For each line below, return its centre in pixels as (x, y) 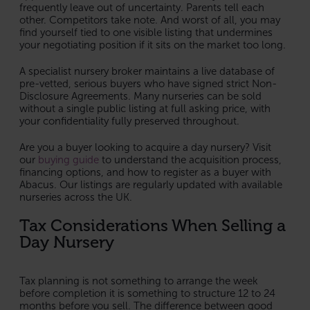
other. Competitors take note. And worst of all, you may (150, 20)
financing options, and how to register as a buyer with (145, 172)
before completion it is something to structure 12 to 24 (147, 293)
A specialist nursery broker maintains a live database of (147, 71)
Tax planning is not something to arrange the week (139, 281)
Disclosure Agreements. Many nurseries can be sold (140, 96)
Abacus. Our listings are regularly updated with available (151, 184)
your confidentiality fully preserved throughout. (129, 121)
